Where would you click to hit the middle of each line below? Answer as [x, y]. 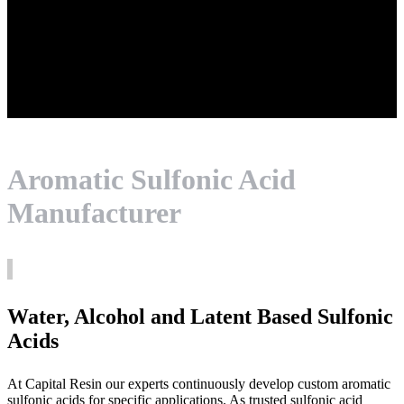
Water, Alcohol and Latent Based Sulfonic [200, 317]
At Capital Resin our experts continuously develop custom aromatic [199, 384]
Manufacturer [94, 213]
